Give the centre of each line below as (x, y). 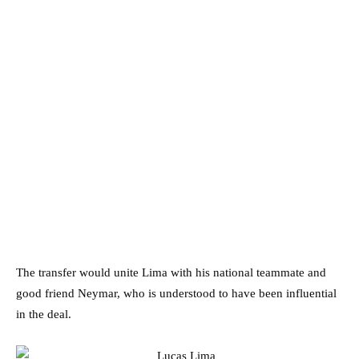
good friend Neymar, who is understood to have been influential (176, 294)
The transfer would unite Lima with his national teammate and (171, 273)
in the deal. (44, 315)
